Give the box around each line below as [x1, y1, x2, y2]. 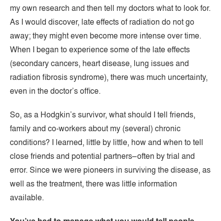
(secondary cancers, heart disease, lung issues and [10, 58, 189, 69]
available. [10, 192, 44, 203]
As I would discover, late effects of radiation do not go [10, 16, 194, 27]
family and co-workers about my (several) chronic [10, 123, 181, 134]
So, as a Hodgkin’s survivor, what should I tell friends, [10, 109, 195, 120]
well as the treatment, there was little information [10, 178, 177, 189]
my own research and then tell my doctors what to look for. [10, 2, 211, 13]
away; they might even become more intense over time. [10, 30, 201, 41]
